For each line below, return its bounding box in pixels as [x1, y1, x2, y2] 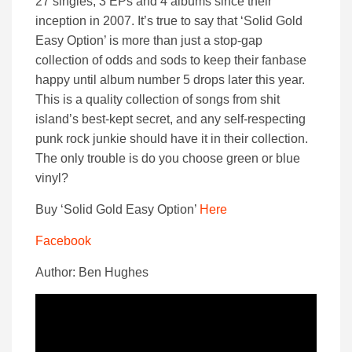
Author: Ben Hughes [35, 266, 148, 280]
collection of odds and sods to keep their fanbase [35, 53, 306, 68]
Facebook [35, 234, 91, 248]
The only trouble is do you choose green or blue [35, 152, 300, 166]
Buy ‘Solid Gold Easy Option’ [35, 203, 200, 217]
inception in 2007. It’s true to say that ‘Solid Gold [35, 14, 302, 28]
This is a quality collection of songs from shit [35, 93, 280, 107]
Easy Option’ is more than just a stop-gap [35, 34, 262, 48]
